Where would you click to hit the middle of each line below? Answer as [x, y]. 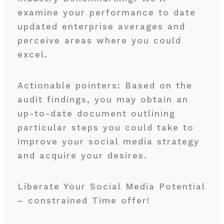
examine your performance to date [106, 12]
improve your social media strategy [108, 141]
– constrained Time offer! [86, 200]
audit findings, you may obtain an [103, 99]
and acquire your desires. [84, 155]
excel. [34, 54]
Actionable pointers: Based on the [105, 85]
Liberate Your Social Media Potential [111, 186]
